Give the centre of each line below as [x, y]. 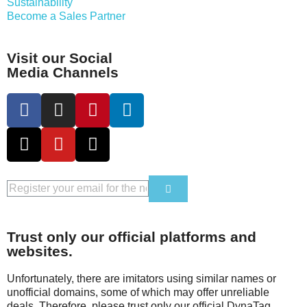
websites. [40, 251]
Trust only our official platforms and [132, 236]
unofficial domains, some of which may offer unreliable [138, 292]
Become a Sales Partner [66, 16]
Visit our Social [60, 58]
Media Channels [63, 72]
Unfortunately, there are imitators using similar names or [142, 278]
